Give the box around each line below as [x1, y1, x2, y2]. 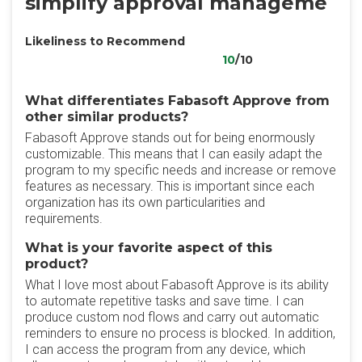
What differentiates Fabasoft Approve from [25, 93, 330, 108]
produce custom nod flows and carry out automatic [25, 309, 319, 325]
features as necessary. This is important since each [25, 179, 314, 194]
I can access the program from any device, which [25, 342, 305, 357]
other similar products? [25, 109, 188, 124]
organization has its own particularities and [25, 195, 265, 210]
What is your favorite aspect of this [25, 240, 272, 255]
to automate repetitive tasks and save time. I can [25, 293, 304, 309]
